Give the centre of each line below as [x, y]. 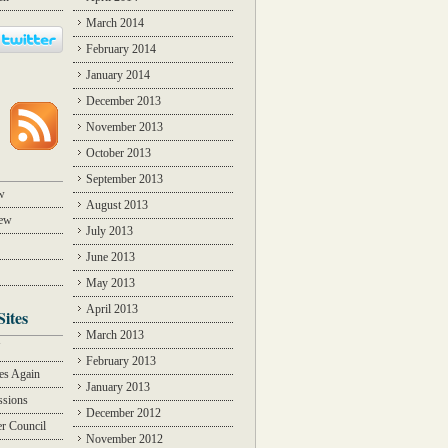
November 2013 [124, 127]
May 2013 [110, 283]
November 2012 [124, 439]
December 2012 [123, 413]
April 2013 [112, 309]
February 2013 [121, 361]
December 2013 [123, 101]
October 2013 [118, 153]
